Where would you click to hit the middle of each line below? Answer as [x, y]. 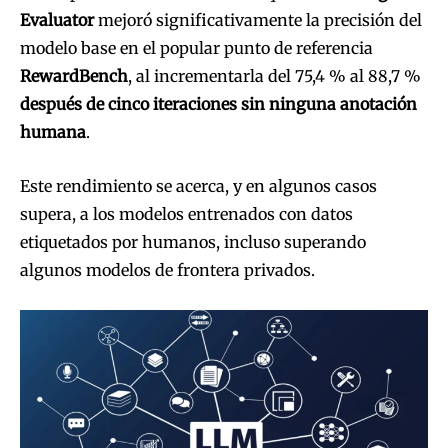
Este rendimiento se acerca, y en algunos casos [198, 185]
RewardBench [74, 75]
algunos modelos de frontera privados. [167, 269]
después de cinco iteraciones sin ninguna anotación [218, 103]
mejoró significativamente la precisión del [258, 19]
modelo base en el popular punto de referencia [196, 47]
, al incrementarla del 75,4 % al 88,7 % [274, 75]
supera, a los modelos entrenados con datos [186, 213]
